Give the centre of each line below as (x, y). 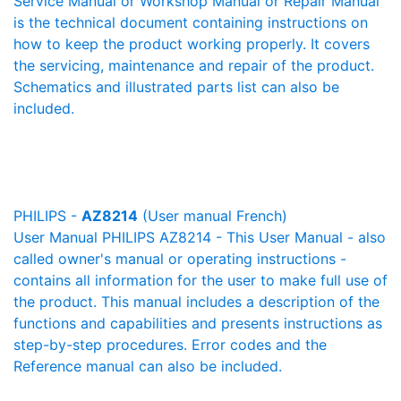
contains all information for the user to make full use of (200, 280)
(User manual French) (213, 216)
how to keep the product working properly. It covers (192, 44)
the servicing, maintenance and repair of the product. (194, 65)
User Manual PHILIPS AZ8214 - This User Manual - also (200, 237)
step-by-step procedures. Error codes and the (170, 345)
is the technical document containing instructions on (191, 22)
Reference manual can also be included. (148, 366)
